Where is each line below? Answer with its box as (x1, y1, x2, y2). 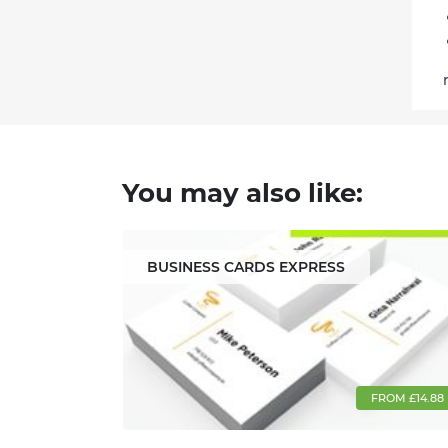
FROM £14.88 (370, 391, 444, 406)
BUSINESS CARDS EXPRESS (147, 258, 345, 277)
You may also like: (122, 177, 363, 210)
